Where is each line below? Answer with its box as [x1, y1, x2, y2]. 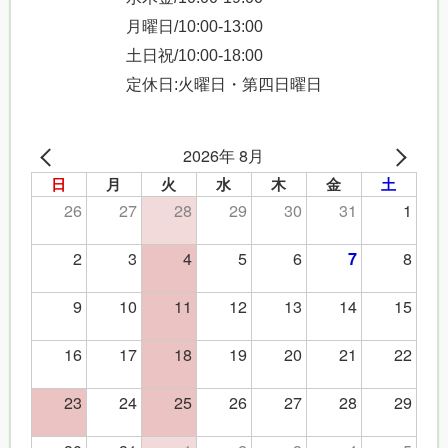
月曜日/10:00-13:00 [126, 16, 263, 35]
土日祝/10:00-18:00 [126, 45, 263, 64]
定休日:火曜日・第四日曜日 [126, 74, 322, 93]
